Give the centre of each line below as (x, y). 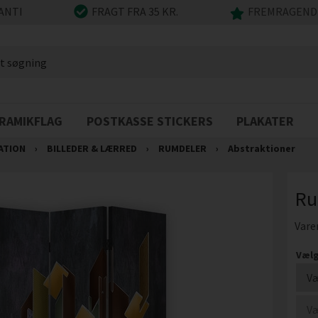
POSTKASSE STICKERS (149, 121)
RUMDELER (182, 148)
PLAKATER (265, 121)
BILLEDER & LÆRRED (92, 148)
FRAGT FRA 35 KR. (135, 12)
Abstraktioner (261, 148)
